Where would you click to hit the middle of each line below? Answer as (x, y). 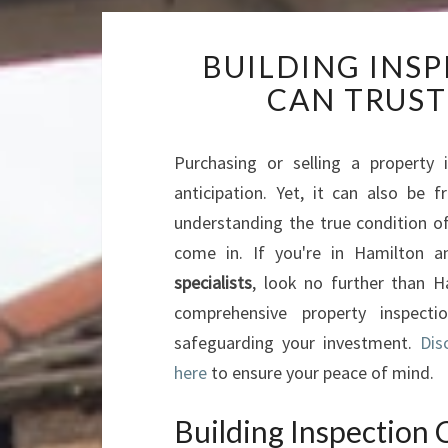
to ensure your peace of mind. (320, 372)
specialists (213, 282)
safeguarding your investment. (297, 342)
